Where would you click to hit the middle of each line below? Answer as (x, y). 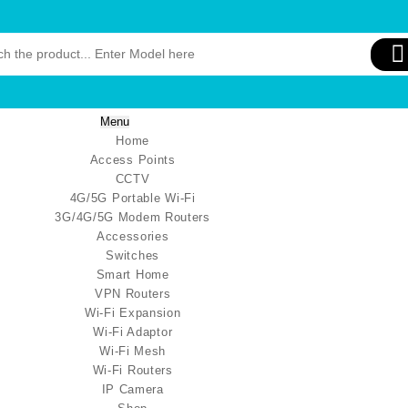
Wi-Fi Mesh (133, 351)
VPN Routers (133, 294)
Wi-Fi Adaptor (133, 332)
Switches (133, 255)
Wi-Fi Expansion (133, 313)
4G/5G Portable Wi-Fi (133, 198)
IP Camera (133, 389)
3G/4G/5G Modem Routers (133, 217)
